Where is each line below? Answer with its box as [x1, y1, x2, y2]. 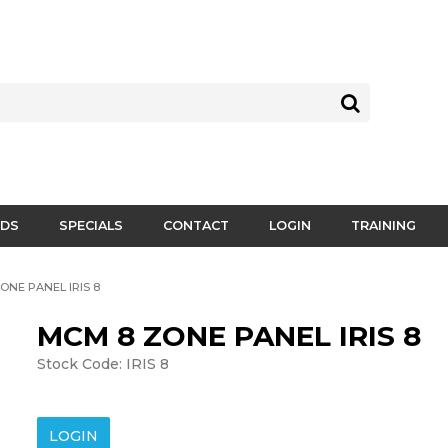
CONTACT [163, 218, 229, 234]
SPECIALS [59, 218, 123, 234]
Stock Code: [37, 355, 123, 374]
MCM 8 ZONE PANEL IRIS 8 [37, 319, 422, 354]
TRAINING [351, 218, 416, 234]
